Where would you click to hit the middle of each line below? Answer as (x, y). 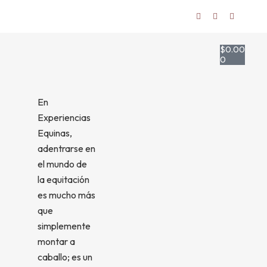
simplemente (64, 226)
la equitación (63, 179)
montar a (56, 241)
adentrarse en (66, 148)
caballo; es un (65, 257)
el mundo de (62, 164)
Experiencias (64, 117)
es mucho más (66, 195)
